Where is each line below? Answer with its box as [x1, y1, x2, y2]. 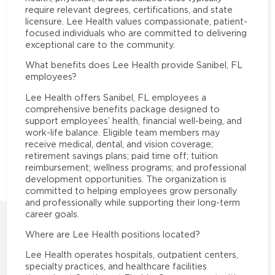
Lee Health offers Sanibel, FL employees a [25, 92, 207, 102]
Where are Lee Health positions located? [25, 229, 201, 239]
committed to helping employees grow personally [25, 185, 238, 195]
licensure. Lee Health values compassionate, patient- [25, 17, 248, 26]
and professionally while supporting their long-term [25, 197, 241, 207]
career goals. [25, 209, 80, 219]
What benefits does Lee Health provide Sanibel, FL [25, 60, 243, 70]
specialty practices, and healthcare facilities [25, 261, 207, 271]
